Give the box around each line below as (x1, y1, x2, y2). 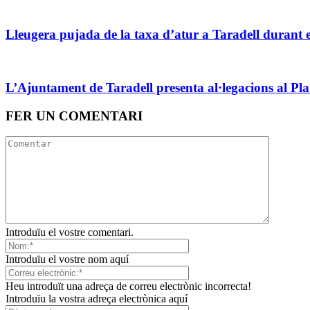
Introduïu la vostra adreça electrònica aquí (6, 293, 188, 305)
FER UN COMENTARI (6, 108, 143, 123)
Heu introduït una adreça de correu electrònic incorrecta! (6, 280, 251, 293)
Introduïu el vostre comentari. (6, 226, 134, 239)
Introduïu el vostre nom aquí (6, 253, 129, 266)
